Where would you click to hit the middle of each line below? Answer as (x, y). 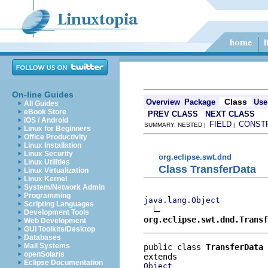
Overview (163, 102)
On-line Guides (43, 95)
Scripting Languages (59, 204)
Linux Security (48, 154)
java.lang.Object (182, 200)
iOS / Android (46, 120)
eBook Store (45, 112)
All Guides (41, 103)
